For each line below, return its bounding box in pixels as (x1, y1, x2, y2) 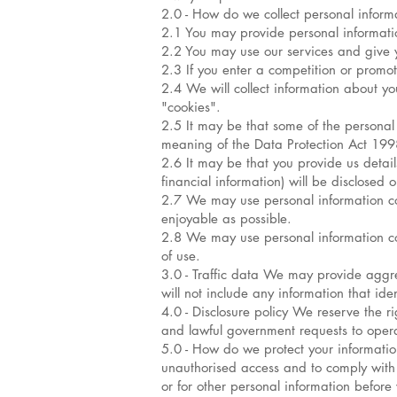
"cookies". (161, 98, 221, 115)
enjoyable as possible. (161, 210, 292, 227)
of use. (161, 247, 200, 264)
